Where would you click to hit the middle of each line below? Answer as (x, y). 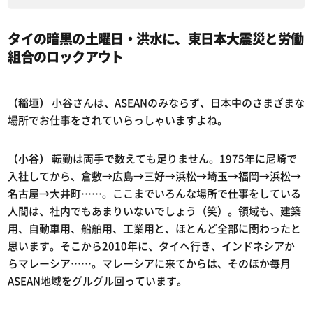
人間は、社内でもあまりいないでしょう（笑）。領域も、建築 (155, 211)
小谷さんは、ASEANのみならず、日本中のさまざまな (177, 103)
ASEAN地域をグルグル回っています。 (98, 281)
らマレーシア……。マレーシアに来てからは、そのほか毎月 (150, 264)
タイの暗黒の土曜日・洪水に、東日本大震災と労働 (156, 39)
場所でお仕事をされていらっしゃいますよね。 (118, 121)
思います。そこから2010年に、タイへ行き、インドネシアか (152, 246)
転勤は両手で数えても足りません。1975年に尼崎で (174, 159)
